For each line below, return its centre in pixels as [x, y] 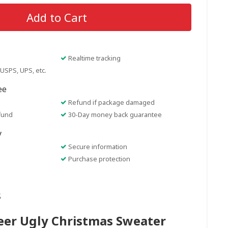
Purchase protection [99, 159]
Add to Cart [56, 17]
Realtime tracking [94, 58]
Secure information [97, 147]
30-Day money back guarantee [115, 115]
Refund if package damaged [111, 102]
